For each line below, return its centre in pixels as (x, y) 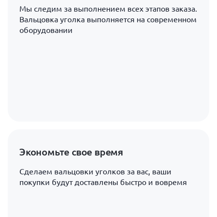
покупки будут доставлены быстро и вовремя (103, 182)
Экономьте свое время (71, 152)
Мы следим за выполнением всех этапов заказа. (108, 9)
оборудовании (46, 30)
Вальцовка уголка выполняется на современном (108, 19)
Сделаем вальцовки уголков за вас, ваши (95, 171)
